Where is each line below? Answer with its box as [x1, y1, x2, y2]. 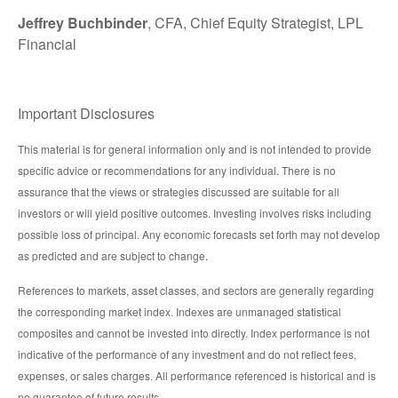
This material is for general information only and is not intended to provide [18, 141, 371, 157]
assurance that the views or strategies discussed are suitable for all [18, 184, 339, 200]
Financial [18, 34, 76, 55]
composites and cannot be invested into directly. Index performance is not [18, 325, 370, 341]
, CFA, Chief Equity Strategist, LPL [147, 12, 363, 34]
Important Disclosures [18, 103, 155, 124]
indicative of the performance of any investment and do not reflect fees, [18, 346, 356, 362]
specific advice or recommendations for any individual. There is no [18, 163, 336, 179]
